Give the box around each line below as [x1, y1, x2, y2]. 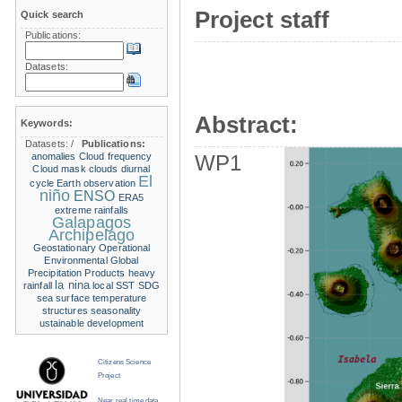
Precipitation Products [27, 267, 126, 279]
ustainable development [39, 318, 144, 329]
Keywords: [21, 118, 73, 129]
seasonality [91, 305, 142, 317]
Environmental [44, 255, 108, 267]
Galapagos [52, 214, 131, 232]
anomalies [31, 151, 76, 162]
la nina [55, 278, 90, 293]
